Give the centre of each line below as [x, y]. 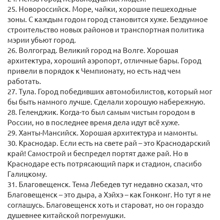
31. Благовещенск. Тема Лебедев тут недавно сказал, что [105, 184]
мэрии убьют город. [42, 40]
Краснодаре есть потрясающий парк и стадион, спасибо [105, 164]
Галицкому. [27, 174]
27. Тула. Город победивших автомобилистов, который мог [110, 91]
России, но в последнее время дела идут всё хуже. [94, 122]
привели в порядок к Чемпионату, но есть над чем [94, 71]
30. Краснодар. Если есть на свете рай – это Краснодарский [109, 143]
